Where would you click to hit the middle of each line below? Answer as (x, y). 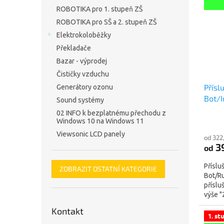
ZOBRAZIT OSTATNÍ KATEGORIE (108, 169)
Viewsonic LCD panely (91, 134)
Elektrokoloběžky (84, 35)
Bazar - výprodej (82, 61)
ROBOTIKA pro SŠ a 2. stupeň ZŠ (106, 22)
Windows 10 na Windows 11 (100, 121)
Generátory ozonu (85, 87)
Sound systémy (80, 100)
